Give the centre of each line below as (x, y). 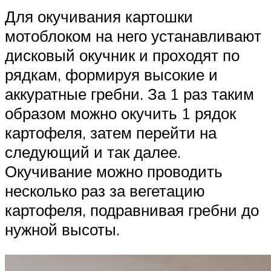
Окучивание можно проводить (114, 171)
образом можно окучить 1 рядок (120, 113)
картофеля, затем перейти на (111, 133)
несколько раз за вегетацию (105, 191)
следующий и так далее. (93, 152)
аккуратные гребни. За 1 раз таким (129, 94)
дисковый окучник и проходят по (122, 55)
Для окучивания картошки (99, 17)
